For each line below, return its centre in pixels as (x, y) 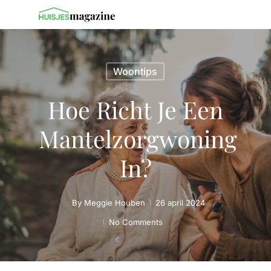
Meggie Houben (115, 203)
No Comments (136, 222)
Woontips (135, 71)
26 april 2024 (180, 203)
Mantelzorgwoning (138, 139)
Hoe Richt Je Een (135, 109)
